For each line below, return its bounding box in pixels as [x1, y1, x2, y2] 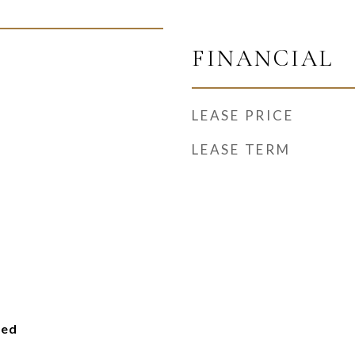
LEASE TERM [192, 141, 291, 158]
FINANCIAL [192, 44, 334, 72]
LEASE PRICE [192, 107, 294, 124]
